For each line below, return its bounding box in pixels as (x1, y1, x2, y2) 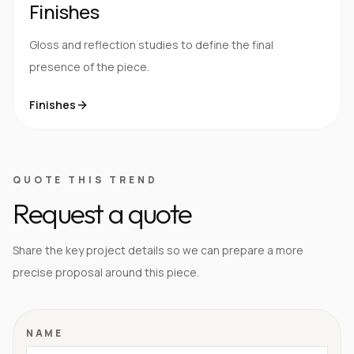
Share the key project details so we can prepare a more (13, 242, 303, 258)
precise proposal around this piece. (13, 264, 199, 280)
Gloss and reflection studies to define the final (29, 36, 273, 52)
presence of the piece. (29, 58, 149, 74)
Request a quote (13, 194, 191, 231)
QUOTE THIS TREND (13, 172, 158, 186)
